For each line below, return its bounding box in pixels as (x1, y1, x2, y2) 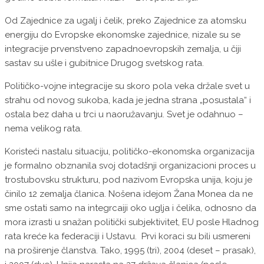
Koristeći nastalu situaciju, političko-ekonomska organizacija (5, 146, 255, 157)
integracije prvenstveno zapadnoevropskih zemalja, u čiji (5, 44, 241, 55)
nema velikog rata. (5, 123, 82, 134)
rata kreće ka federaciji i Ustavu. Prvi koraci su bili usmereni (5, 231, 250, 242)
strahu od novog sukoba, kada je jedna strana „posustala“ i (5, 95, 251, 106)
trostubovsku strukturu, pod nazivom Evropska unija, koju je (5, 174, 252, 186)
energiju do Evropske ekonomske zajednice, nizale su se (5, 29, 240, 41)
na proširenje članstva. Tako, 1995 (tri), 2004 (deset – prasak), (5, 245, 256, 256)
